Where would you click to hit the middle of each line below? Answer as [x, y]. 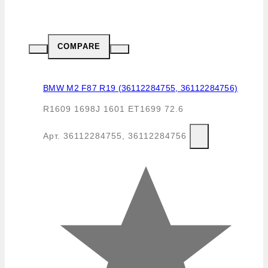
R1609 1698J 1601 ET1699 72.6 [113, 109]
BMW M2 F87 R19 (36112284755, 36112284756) [141, 88]
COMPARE [79, 46]
